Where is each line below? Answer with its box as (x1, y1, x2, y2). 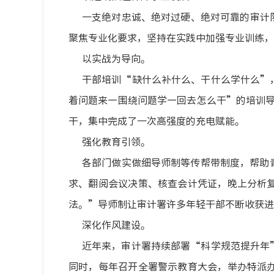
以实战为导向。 (82, 51, 150, 65)
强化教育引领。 (82, 134, 150, 149)
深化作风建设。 (82, 217, 150, 232)
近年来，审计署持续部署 (82, 238, 191, 253)
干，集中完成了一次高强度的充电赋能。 (68, 113, 245, 128)
